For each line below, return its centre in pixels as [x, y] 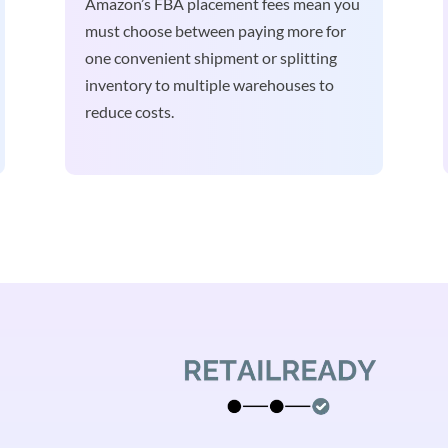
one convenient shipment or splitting [210, 58]
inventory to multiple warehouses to [209, 85]
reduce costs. [129, 112]
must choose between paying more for [215, 31]
